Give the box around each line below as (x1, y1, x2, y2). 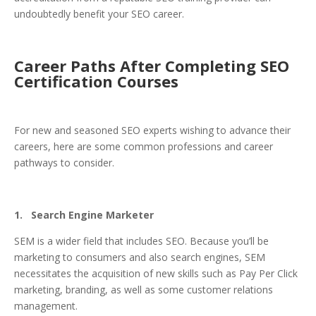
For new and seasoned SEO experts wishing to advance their (14, 123, 291, 138)
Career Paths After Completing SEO (14, 55, 289, 77)
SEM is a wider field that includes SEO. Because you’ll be (14, 234, 269, 248)
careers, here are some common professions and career (14, 140, 273, 154)
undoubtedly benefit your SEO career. (14, 7, 184, 21)
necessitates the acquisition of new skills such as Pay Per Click (14, 267, 298, 281)
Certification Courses (14, 71, 178, 92)
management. (14, 299, 78, 313)
